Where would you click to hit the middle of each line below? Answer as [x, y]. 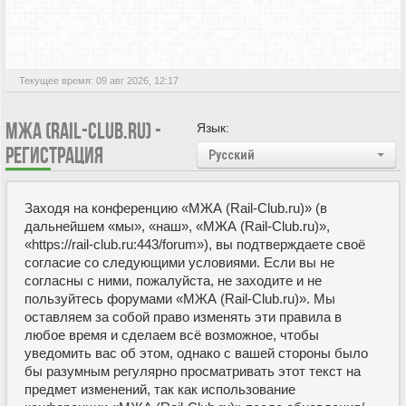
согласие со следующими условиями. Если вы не [179, 262]
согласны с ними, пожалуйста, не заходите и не [173, 280]
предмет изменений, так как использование [160, 389]
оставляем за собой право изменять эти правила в [183, 316]
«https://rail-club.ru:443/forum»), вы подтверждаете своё [195, 244]
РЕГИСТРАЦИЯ [54, 155]
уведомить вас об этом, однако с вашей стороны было [196, 353]
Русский [232, 155]
